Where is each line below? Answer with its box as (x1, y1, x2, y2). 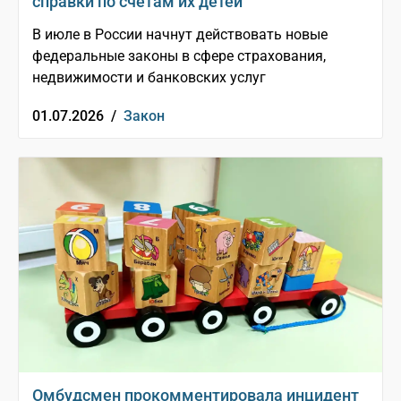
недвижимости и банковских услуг (32, 69, 266, 87)
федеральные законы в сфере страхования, (32, 47, 326, 65)
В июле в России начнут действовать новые (32, 26, 328, 44)
